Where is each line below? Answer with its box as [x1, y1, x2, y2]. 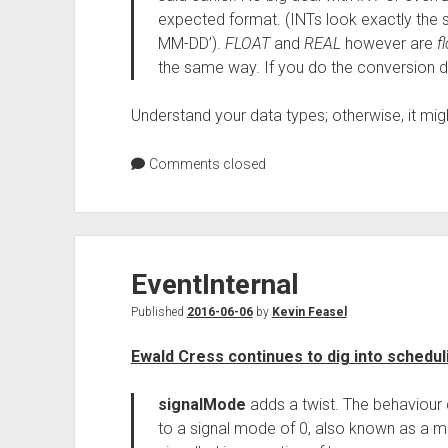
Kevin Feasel [271, 305, 347, 319]
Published [130, 305, 187, 319]
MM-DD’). [157, 34, 225, 53]
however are [340, 34, 437, 53]
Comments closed [145, 156, 266, 172]
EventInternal [130, 268, 299, 301]
